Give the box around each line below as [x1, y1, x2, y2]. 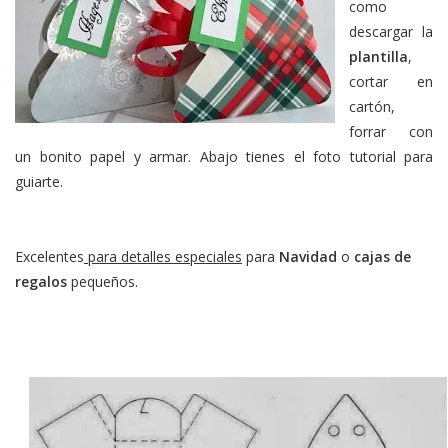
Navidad [279, 247, 337, 266]
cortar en [349, 72, 433, 91]
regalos [15, 272, 67, 291]
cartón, [349, 97, 395, 116]
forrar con [349, 122, 433, 141]
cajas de [354, 247, 411, 266]
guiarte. [15, 172, 63, 191]
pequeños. [67, 272, 138, 291]
